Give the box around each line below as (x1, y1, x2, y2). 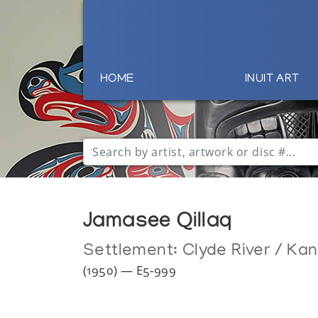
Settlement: (83, 242, 182, 261)
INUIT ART (244, 73, 300, 87)
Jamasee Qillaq (83, 212, 232, 236)
